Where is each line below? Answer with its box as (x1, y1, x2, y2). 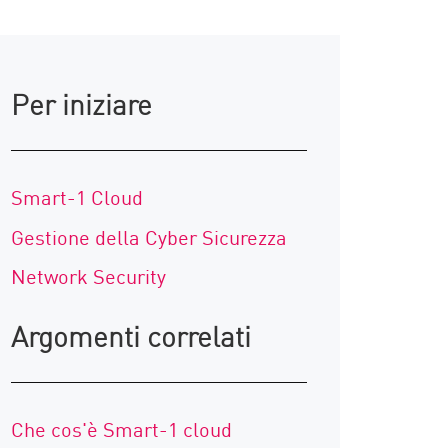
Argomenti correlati (10, 315, 251, 354)
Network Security (10, 261, 166, 290)
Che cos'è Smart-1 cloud (10, 413, 232, 442)
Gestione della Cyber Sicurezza (10, 221, 287, 250)
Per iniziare (10, 84, 152, 123)
